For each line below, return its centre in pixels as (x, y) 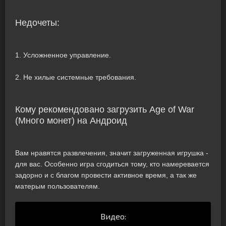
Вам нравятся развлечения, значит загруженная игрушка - (112, 153)
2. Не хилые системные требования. (76, 77)
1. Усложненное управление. (63, 55)
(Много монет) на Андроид (71, 121)
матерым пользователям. (58, 186)
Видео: (113, 216)
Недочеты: (37, 23)
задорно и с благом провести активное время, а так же (106, 175)
